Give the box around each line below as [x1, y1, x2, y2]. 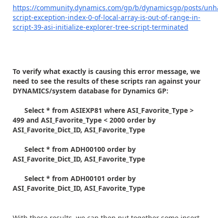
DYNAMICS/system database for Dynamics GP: [13, 86, 168, 95]
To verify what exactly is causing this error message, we [13, 67, 200, 76]
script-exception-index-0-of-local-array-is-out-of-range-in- [13, 12, 200, 22]
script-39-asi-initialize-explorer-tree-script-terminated [13, 22, 188, 32]
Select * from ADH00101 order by [13, 174, 136, 183]
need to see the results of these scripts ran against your [13, 76, 200, 86]
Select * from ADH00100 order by [13, 145, 136, 154]
